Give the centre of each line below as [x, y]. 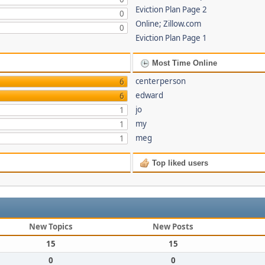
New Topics [51, 227]
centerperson [161, 81]
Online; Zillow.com [169, 24]
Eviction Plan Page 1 [172, 38]
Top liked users [179, 163]
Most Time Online [184, 63]
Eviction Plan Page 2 [172, 9]
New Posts [173, 227]
